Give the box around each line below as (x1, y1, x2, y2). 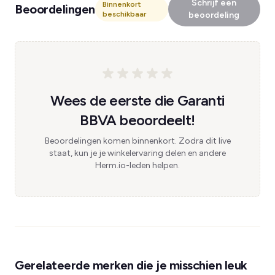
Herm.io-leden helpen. (95, 160, 180, 171)
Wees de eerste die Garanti (50, 91, 225, 109)
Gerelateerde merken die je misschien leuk (15, 258, 247, 273)
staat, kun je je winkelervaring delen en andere (49, 148, 226, 158)
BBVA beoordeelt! (80, 111, 195, 129)
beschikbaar (102, 10, 146, 18)
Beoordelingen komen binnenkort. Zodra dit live (44, 136, 231, 146)
